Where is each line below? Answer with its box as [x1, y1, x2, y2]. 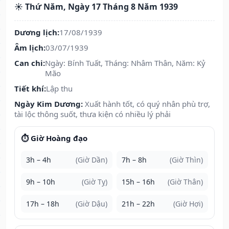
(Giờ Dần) [76, 155, 107, 165]
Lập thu [46, 83, 73, 94]
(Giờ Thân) [168, 177, 203, 187]
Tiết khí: [14, 83, 46, 94]
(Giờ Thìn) [170, 155, 203, 165]
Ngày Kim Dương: [14, 99, 83, 109]
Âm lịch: [14, 42, 45, 53]
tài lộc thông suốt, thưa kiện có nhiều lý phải [14, 109, 171, 120]
